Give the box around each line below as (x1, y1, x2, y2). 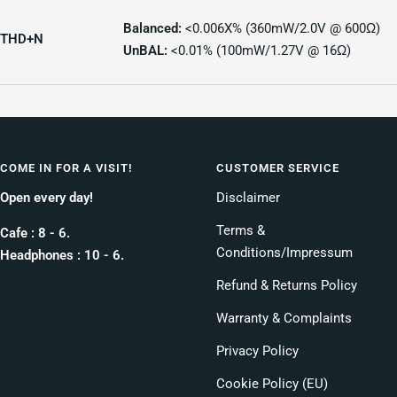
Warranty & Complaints (216, 310, 352, 327)
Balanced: (123, 20, 185, 37)
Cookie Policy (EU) (216, 376, 328, 393)
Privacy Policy (216, 343, 299, 360)
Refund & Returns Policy (216, 277, 357, 294)
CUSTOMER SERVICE (216, 161, 339, 175)
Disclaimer (216, 190, 280, 206)
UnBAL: (123, 43, 167, 59)
